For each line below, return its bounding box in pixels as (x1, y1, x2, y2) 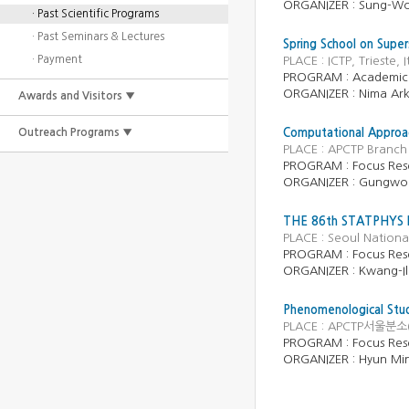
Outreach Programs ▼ (18, 127, 132, 138)
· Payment (32, 54, 82, 65)
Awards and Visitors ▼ (18, 90, 135, 101)
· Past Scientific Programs (32, 8, 159, 19)
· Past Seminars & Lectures (32, 31, 164, 42)
